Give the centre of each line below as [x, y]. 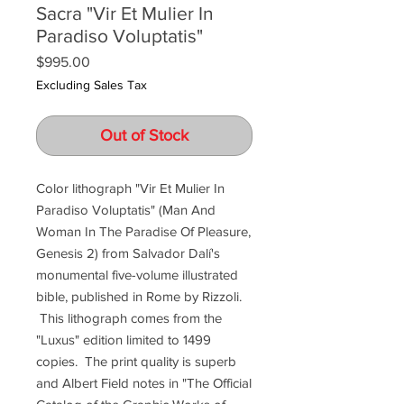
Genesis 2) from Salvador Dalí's [128, 253]
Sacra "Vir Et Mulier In [125, 13]
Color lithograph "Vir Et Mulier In [130, 188]
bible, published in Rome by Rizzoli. [139, 296]
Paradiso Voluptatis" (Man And [126, 210]
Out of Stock [144, 135]
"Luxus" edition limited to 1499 [124, 340]
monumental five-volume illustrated [137, 275]
